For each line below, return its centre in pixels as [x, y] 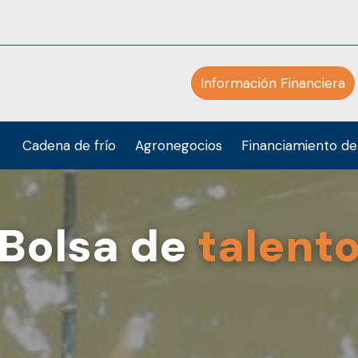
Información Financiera [273, 83]
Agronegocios [179, 145]
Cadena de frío [69, 145]
